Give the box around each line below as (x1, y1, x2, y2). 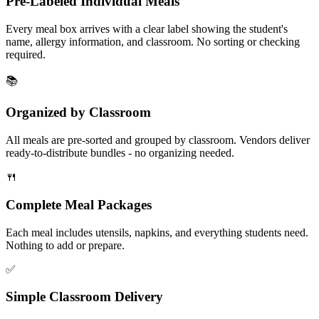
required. (6, 48, 46, 61)
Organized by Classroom (6, 105, 151, 120)
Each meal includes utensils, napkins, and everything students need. (6, 226, 308, 239)
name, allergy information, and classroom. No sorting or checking (6, 35, 300, 48)
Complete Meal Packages (6, 197, 152, 212)
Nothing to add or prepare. (6, 239, 125, 251)
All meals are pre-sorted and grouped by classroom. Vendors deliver (6, 134, 310, 147)
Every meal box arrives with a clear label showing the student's (6, 22, 288, 35)
